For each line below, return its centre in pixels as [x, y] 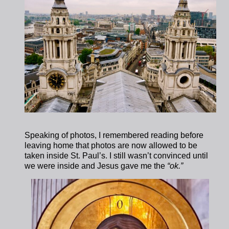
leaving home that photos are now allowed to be [111, 146]
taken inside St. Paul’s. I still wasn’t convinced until [117, 156]
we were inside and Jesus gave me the [95, 166]
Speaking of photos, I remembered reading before [114, 135]
